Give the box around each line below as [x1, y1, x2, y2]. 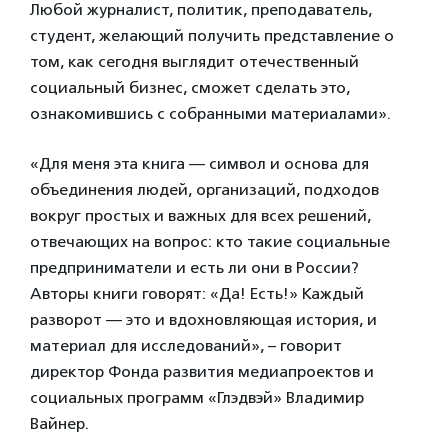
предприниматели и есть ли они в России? [30, 258, 359, 277]
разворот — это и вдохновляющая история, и [30, 310, 377, 329]
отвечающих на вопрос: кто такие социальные [30, 232, 390, 251]
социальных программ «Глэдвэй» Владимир [30, 388, 364, 407]
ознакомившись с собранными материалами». [30, 104, 391, 123]
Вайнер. [30, 414, 89, 433]
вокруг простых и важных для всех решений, [30, 206, 371, 225]
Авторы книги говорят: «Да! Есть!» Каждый [30, 284, 364, 303]
